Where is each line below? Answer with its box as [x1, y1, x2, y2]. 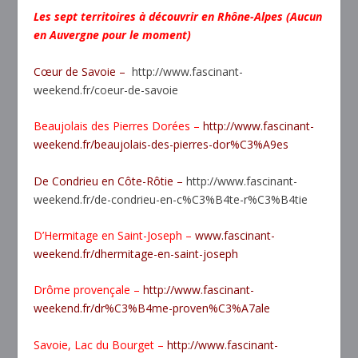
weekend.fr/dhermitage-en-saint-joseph [34, 245, 239, 261]
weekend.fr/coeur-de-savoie [34, 82, 179, 97]
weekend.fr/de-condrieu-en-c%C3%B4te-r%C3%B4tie [34, 191, 308, 207]
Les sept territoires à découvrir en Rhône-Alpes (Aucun [34, 9, 323, 25]
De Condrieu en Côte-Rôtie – [34, 173, 184, 189]
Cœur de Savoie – [34, 63, 129, 79]
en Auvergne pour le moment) [34, 27, 192, 43]
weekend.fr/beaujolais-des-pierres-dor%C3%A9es [34, 137, 289, 153]
